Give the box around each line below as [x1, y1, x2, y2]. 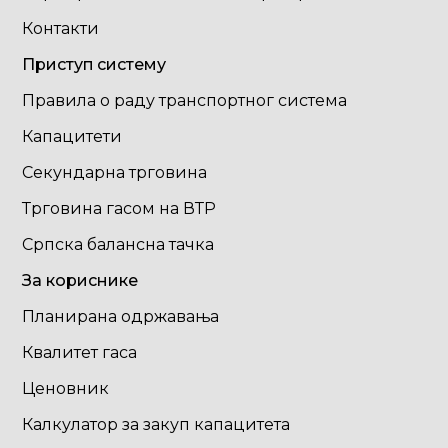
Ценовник [22, 379, 110, 398]
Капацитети [22, 127, 123, 146]
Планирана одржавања [22, 307, 220, 326]
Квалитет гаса [22, 343, 138, 362]
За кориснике [22, 271, 139, 290]
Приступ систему [22, 55, 167, 74]
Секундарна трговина [22, 163, 208, 182]
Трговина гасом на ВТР [22, 199, 217, 218]
